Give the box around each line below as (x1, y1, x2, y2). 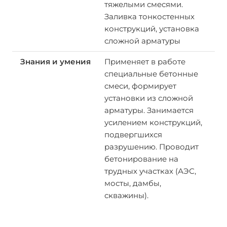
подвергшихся (104, 130, 162, 139)
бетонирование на (104, 154, 178, 164)
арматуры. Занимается (104, 105, 194, 115)
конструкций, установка (104, 24, 199, 33)
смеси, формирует (104, 81, 178, 91)
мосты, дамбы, (104, 178, 161, 188)
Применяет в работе (104, 57, 185, 66)
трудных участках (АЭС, (104, 166, 196, 176)
